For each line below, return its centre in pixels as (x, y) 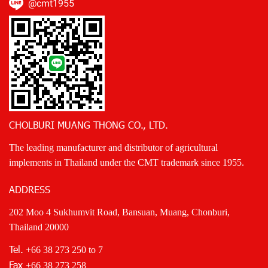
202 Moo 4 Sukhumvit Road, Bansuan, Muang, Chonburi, (119, 212)
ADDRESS (30, 190)
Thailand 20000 (39, 227)
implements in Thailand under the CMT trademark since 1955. (127, 163)
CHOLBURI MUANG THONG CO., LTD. (89, 125)
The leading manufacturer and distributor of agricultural (113, 148)
